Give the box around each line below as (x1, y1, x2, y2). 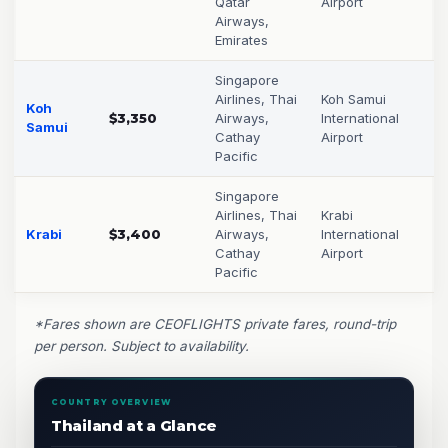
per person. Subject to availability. (34, 338, 249, 354)
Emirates (215, 32, 268, 48)
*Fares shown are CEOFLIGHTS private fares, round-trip (34, 316, 396, 332)
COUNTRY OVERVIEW (51, 397, 171, 407)
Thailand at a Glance (51, 416, 217, 435)
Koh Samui (321, 91, 386, 107)
